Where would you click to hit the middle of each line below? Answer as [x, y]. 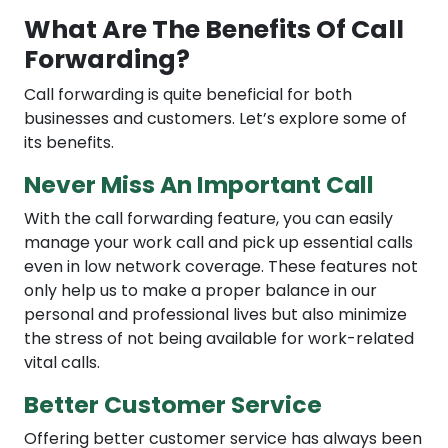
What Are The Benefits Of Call [214, 30]
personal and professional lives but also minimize [215, 315]
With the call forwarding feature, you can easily [208, 219]
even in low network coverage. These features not [221, 267]
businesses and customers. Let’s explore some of [215, 119]
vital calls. [64, 363]
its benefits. [69, 143]
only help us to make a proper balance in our [200, 291]
